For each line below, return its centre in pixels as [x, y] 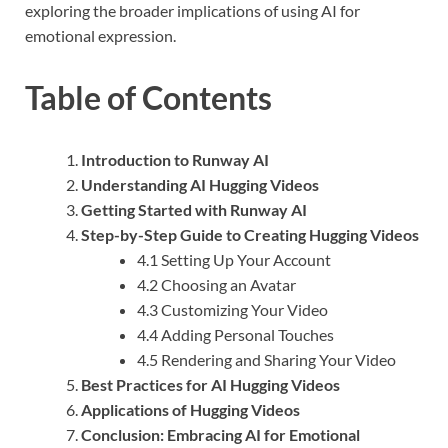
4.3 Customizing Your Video [232, 309]
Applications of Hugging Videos [190, 409]
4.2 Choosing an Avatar [216, 284]
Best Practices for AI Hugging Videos [210, 384]
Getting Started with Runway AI [194, 209]
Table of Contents [148, 98]
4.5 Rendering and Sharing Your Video [266, 359]
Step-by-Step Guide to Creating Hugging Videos [250, 234]
